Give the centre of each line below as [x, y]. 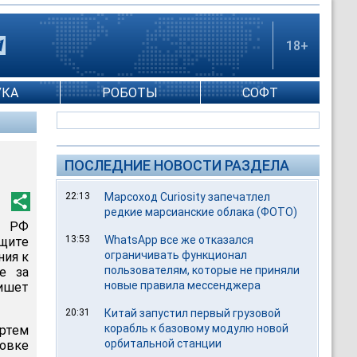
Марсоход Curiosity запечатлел [188, 197]
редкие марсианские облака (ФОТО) [201, 212]
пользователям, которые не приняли [202, 270]
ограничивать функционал [176, 255]
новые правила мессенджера [183, 285]
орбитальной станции [163, 343]
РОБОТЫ [130, 92]
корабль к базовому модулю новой [197, 328]
